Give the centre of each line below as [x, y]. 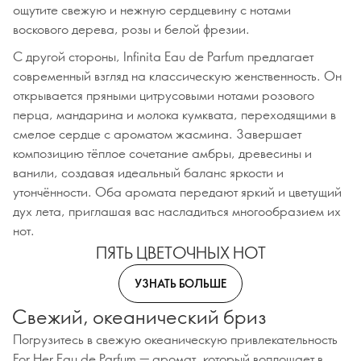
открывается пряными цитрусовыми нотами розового [164, 95]
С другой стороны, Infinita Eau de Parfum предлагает [163, 56]
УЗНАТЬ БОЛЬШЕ [180, 283]
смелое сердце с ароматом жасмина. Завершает [157, 133]
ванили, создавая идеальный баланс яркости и [148, 172]
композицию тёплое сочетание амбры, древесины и [162, 153]
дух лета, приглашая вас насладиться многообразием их [177, 211]
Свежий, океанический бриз [139, 316]
